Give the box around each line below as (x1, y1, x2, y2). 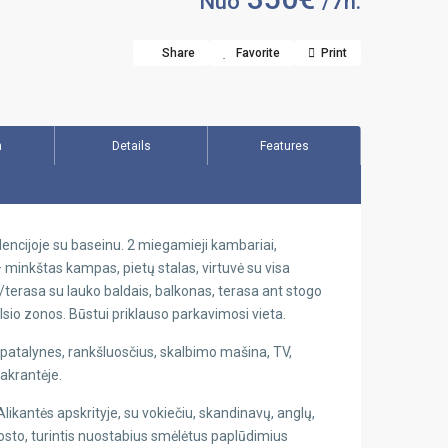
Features (259, 139, 309, 153)
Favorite (236, 46, 280, 60)
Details (111, 139, 151, 153)
